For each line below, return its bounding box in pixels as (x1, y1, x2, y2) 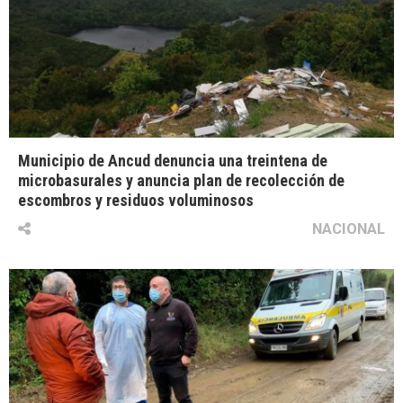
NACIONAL (312, 219, 385, 238)
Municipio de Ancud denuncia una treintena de (18, 151, 327, 171)
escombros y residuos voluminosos (18, 191, 254, 210)
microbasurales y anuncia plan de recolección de (18, 171, 345, 191)
